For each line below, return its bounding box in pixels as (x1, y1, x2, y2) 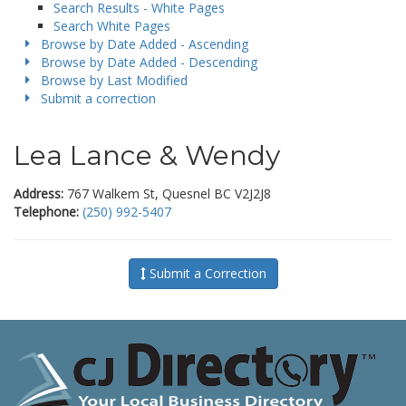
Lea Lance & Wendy (14, 139, 280, 172)
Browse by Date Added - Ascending (41, 35, 248, 53)
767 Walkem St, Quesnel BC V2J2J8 (63, 185, 271, 202)
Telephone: (14, 203, 79, 220)
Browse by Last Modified (41, 72, 188, 89)
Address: (14, 185, 63, 202)
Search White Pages (53, 17, 170, 34)
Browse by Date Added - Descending (41, 53, 257, 71)
